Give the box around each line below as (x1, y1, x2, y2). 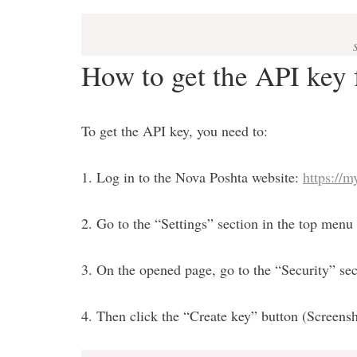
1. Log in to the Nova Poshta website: (81, 167, 303, 187)
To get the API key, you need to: (81, 121, 268, 141)
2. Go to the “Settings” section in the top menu (81, 214, 353, 233)
